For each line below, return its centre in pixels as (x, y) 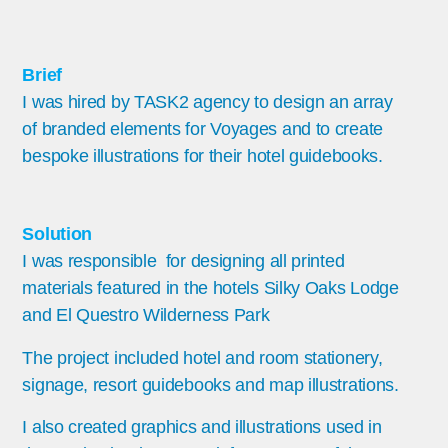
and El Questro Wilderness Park (146, 315)
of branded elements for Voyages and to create (202, 129)
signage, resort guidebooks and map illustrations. (210, 385)
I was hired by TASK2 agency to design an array (207, 102)
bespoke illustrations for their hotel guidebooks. (202, 156)
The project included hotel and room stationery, (202, 358)
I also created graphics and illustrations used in (202, 426)
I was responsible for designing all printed (183, 261)
